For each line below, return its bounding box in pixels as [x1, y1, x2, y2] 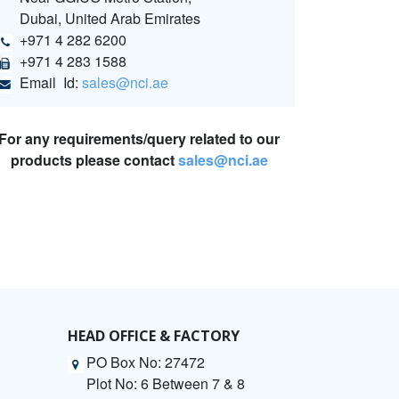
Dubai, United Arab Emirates [20, 8, 200, 29]
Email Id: [20, 72, 82, 94]
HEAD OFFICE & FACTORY [68, 326, 240, 346]
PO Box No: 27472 [86, 352, 205, 373]
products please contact [10, 150, 178, 171]
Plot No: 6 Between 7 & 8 [86, 373, 245, 395]
